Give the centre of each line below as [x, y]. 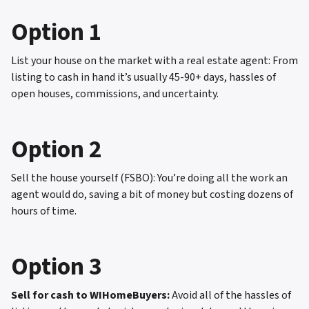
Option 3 [57, 267]
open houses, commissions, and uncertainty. [115, 93]
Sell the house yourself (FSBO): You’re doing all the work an [149, 178]
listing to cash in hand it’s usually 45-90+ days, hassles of [143, 77]
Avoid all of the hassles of [230, 295]
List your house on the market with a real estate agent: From [154, 60]
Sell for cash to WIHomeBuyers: [90, 295]
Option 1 [57, 32]
